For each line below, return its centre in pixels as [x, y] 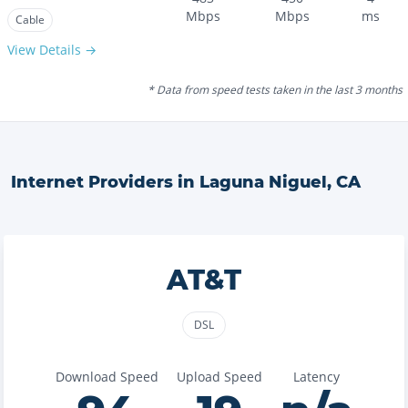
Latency [316, 377]
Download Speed [107, 377]
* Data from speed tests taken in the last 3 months [275, 90]
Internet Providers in [105, 182]
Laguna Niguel [263, 182]
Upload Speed [219, 377]
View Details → [52, 50]
